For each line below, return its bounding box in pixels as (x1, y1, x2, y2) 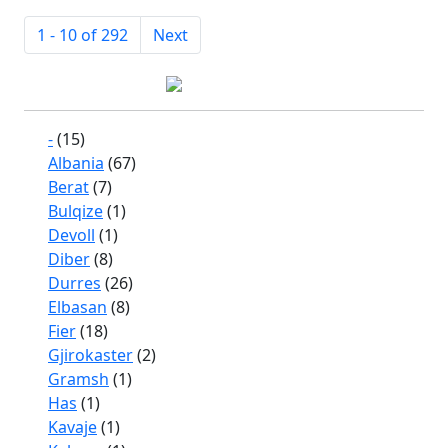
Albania (48, 152, 104, 174)
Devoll (48, 224, 95, 246)
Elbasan (48, 296, 107, 318)
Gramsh (48, 368, 109, 390)
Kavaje (48, 416, 97, 438)
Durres (48, 272, 101, 294)
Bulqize (48, 200, 103, 222)
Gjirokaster (48, 344, 133, 366)
